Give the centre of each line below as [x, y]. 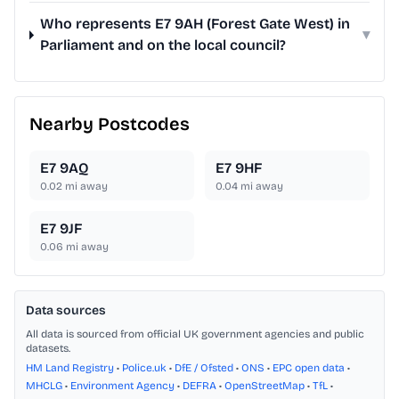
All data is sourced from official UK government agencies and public [195, 334]
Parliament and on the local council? [163, 45]
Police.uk [144, 368]
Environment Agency [122, 386]
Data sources [66, 311]
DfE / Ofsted [204, 368]
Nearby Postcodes [110, 124]
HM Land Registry [70, 368]
